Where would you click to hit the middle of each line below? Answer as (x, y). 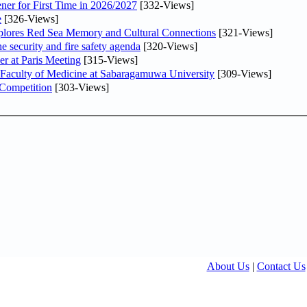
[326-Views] (30, 19)
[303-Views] (81, 87)
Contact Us (281, 266)
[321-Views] (244, 32)
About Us (228, 266)
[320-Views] (169, 46)
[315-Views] (109, 60)
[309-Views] (243, 73)
